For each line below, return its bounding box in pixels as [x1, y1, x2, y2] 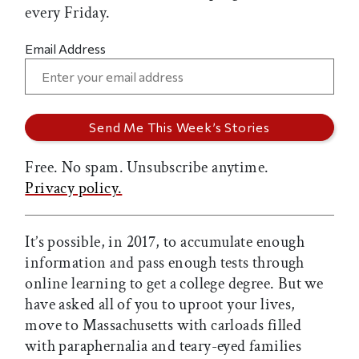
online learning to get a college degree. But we [25, 273, 324, 295]
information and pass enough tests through [25, 252, 305, 274]
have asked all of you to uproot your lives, [25, 294, 296, 316]
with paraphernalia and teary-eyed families [25, 336, 302, 357]
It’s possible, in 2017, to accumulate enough [25, 232, 305, 253]
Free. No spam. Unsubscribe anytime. [25, 157, 269, 179]
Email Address [25, 41, 107, 57]
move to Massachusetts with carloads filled [25, 315, 302, 337]
